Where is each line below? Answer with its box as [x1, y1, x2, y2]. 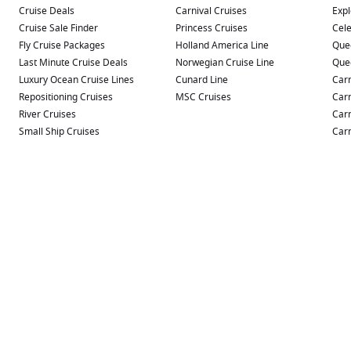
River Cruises [19, 107, 76, 121]
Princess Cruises [175, 20, 248, 35]
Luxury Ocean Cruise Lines [19, 72, 134, 87]
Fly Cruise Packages [19, 38, 105, 52]
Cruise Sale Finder [19, 20, 98, 35]
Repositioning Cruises [19, 89, 113, 104]
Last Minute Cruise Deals [19, 55, 128, 70]
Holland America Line [175, 38, 269, 52]
